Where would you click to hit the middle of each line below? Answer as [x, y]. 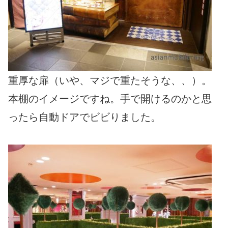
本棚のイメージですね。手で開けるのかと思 [110, 98]
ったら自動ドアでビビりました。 [84, 117]
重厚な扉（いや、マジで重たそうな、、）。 [110, 80]
